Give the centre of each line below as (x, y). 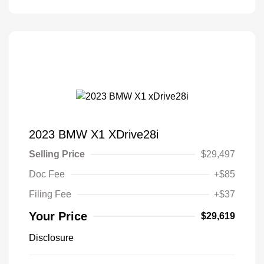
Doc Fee (47, 174)
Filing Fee (50, 194)
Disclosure (51, 237)
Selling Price (57, 154)
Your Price (58, 216)
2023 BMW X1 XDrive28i (94, 134)
